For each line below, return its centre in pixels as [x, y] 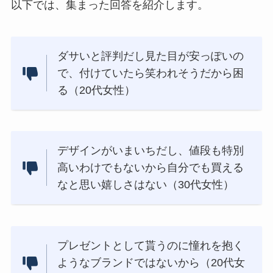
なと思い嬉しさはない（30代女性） [146, 185]
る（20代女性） [97, 90]
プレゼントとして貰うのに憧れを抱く [151, 245]
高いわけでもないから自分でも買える [151, 168]
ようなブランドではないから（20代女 [151, 262]
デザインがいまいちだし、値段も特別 [151, 151]
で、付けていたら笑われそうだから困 [151, 73]
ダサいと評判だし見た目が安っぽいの [151, 56]
